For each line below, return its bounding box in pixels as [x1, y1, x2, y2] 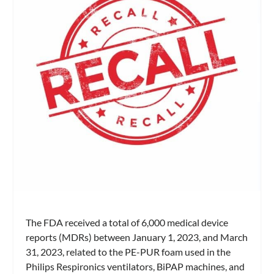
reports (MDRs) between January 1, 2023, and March [26, 231, 248, 243]
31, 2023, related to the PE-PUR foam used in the [26, 246, 231, 258]
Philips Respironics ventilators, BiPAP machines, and [26, 261, 245, 273]
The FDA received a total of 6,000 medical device [26, 217, 229, 229]
